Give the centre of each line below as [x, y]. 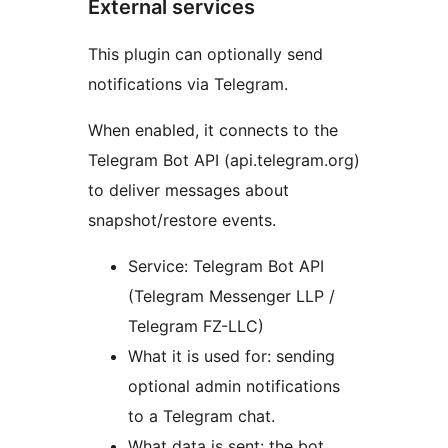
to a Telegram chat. [201, 416]
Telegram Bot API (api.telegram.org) [224, 160]
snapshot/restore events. [182, 220]
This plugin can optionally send [205, 54]
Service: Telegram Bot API [226, 266]
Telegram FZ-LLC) [196, 326]
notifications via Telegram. [188, 84]
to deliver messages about [188, 190]
